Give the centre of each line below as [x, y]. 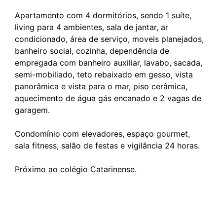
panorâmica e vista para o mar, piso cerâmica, [101, 86]
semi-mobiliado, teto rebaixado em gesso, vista [104, 74]
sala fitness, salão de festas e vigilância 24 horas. [107, 146]
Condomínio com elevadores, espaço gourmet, [102, 134]
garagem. [32, 110]
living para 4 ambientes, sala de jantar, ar [92, 27]
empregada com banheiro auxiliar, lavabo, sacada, [109, 63]
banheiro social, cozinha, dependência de [92, 51]
